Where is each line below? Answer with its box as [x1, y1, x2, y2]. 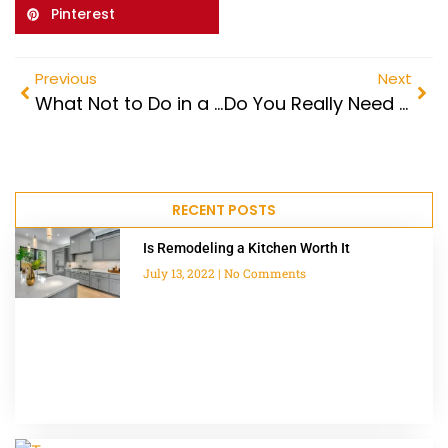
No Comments [220, 265, 306, 282]
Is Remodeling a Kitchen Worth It [142, 240, 350, 257]
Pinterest [51, 3, 115, 24]
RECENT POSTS [172, 200, 276, 221]
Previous [35, 68, 97, 90]
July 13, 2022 [142, 265, 218, 282]
